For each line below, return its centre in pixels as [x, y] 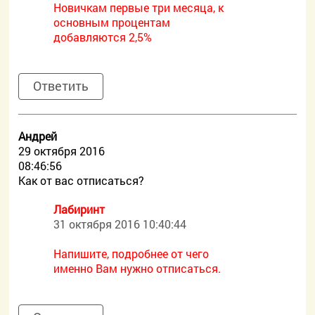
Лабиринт [79, 209]
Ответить [61, 86]
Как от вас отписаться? [82, 180]
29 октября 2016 [62, 151]
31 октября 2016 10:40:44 [120, 224]
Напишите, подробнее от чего [131, 253]
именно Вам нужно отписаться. [137, 268]
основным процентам [112, 22]
